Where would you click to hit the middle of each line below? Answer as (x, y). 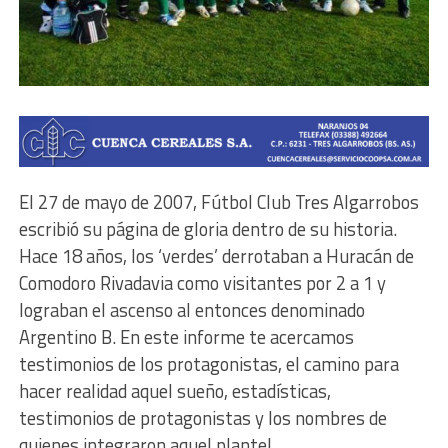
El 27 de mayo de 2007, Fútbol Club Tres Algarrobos (218, 201)
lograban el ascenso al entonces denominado (191, 309)
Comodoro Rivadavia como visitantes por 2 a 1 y (202, 282)
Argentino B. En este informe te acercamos (186, 336)
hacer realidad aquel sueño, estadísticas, (174, 390)
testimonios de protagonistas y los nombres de (202, 417)
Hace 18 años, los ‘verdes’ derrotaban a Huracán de (216, 255)
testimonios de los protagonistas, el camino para (208, 363)
